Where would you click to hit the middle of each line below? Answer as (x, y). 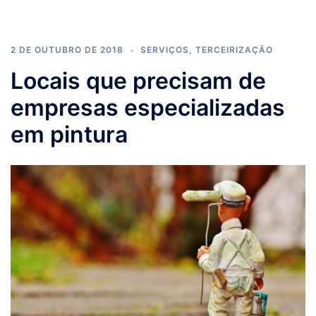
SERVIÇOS (165, 49)
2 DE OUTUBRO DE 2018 (67, 49)
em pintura (69, 134)
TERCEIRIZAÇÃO (234, 49)
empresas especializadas (148, 107)
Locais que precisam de (138, 80)
